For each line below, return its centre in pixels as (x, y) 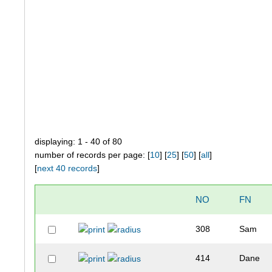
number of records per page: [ (93, 155)
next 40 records (67, 168)
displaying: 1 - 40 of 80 (79, 142)
